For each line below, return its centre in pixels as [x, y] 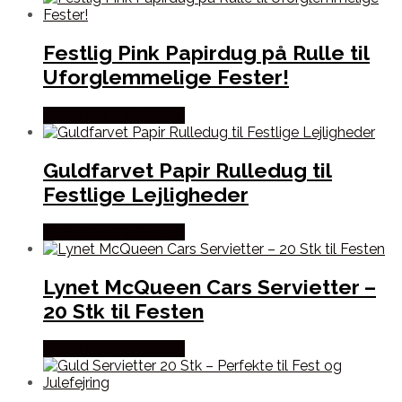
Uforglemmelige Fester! [166, 77]
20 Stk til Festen [123, 311]
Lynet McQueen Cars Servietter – [210, 287]
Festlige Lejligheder [146, 194]
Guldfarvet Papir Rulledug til [188, 170]
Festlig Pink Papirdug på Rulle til [206, 53]
